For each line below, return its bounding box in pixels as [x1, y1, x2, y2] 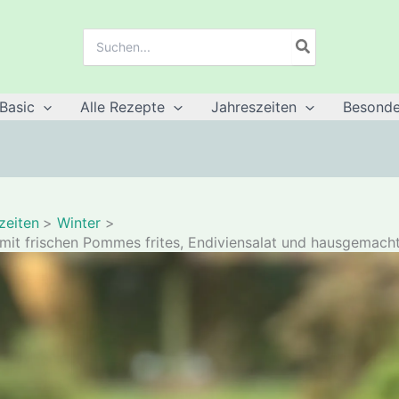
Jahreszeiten [211, 98, 297, 117]
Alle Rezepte [80, 98, 166, 117]
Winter [57, 214, 102, 232]
